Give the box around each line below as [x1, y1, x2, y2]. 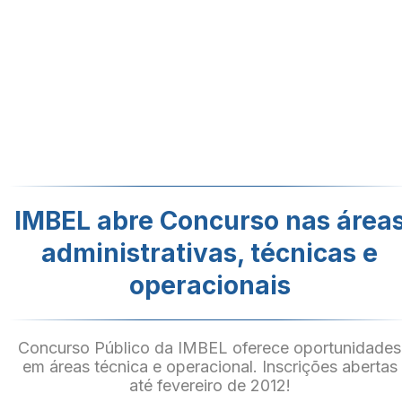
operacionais [129, 270, 291, 301]
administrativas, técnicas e [41, 238, 379, 268]
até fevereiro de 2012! [129, 376, 291, 395]
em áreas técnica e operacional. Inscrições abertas [22, 357, 398, 376]
